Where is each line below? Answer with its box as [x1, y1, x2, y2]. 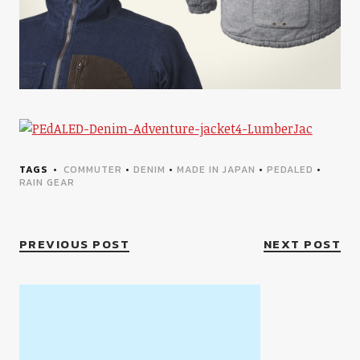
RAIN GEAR [18, 175, 75, 190]
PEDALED [266, 162, 313, 178]
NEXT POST [263, 235, 342, 254]
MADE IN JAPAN [176, 162, 256, 178]
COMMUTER [63, 162, 122, 178]
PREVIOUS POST [18, 235, 130, 254]
